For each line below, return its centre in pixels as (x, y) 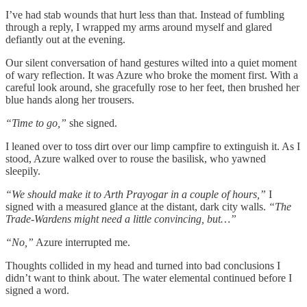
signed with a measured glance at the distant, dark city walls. (137, 206)
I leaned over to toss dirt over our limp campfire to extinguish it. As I (153, 146)
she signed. (92, 123)
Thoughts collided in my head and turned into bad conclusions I (143, 265)
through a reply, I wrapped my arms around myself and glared (139, 27)
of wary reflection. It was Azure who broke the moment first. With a (152, 75)
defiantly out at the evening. (65, 39)
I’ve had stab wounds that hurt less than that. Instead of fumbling (145, 14)
